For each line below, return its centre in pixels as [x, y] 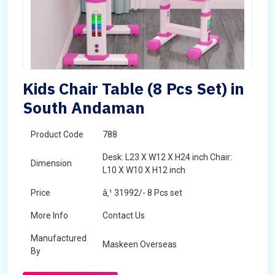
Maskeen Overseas [140, 244]
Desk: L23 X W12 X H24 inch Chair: [167, 157]
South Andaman [84, 107]
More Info [49, 215]
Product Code [57, 134]
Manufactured [59, 238]
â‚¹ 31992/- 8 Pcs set [142, 193]
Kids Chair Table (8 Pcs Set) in [134, 88]
